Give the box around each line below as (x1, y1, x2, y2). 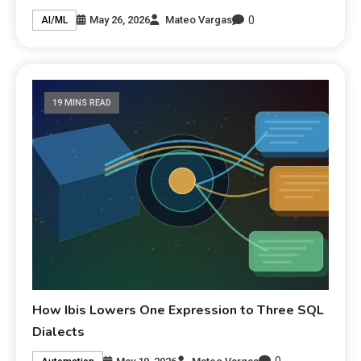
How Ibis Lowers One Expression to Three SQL (32, 301, 325, 320)
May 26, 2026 (89, 14, 151, 27)
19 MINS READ (52, 97, 112, 108)
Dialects (32, 323, 85, 342)
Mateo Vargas (165, 14, 233, 27)
